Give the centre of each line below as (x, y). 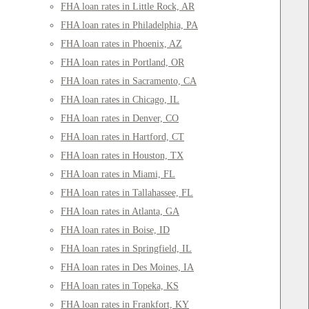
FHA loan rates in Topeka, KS (120, 286)
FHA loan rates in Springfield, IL (126, 249)
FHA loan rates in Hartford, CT (122, 137)
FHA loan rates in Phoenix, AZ (121, 44)
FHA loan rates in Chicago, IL (120, 100)
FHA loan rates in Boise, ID (115, 230)
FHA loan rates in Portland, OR (122, 63)
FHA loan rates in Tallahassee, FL (127, 193)
